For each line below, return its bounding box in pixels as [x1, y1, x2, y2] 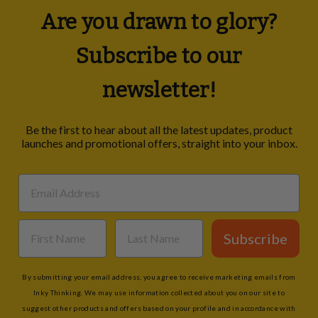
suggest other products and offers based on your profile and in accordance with [22, 303, 296, 312]
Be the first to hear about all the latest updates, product [26, 122, 292, 136]
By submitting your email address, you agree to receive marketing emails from [22, 272, 296, 281]
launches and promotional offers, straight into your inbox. [21, 136, 297, 150]
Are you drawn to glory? [40, 9, 278, 35]
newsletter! [102, 77, 216, 103]
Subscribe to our [76, 43, 242, 69]
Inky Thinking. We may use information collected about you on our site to [33, 287, 285, 297]
